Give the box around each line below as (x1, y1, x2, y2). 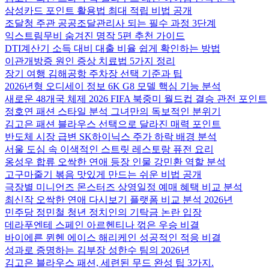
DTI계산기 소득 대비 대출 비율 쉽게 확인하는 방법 (5, 43, 220, 53)
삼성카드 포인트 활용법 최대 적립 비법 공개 (5, 5, 192, 16)
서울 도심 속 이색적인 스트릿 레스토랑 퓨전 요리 (5, 144, 214, 154)
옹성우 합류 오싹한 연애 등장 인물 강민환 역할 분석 (5, 157, 226, 167)
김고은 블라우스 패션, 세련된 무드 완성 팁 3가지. (5, 258, 214, 268)
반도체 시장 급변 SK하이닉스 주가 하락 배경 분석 (5, 131, 217, 142)
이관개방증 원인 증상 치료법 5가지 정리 (5, 56, 175, 66)
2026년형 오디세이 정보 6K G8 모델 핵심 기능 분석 (5, 81, 221, 91)
